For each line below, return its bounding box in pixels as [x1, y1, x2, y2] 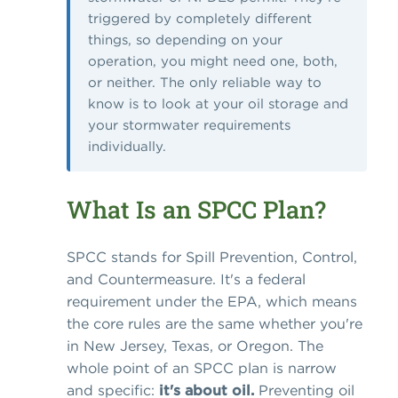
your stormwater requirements [88, 116, 291, 134]
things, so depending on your [88, 31, 283, 49]
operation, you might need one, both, [88, 52, 338, 70]
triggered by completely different [88, 10, 312, 28]
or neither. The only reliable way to [88, 74, 322, 92]
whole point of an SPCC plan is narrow [67, 358, 337, 377]
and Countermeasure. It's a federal [67, 269, 306, 288]
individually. [88, 138, 166, 155]
